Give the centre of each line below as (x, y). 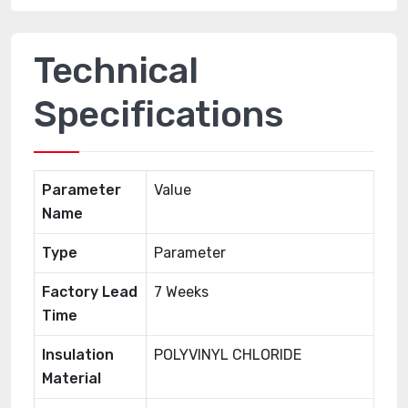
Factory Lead (90, 292)
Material (71, 378)
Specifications (158, 114)
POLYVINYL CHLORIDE (228, 355)
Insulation (78, 355)
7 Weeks (181, 292)
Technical (116, 71)
